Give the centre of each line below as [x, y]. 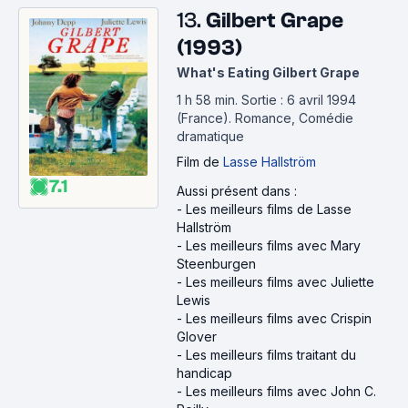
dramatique [210, 136]
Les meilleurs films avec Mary [273, 245]
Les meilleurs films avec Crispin [279, 318]
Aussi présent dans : [237, 191]
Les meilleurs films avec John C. [281, 391]
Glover [197, 337]
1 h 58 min [206, 100]
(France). [206, 118]
